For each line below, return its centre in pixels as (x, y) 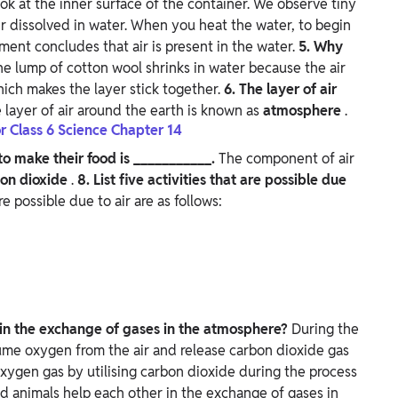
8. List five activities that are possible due (212, 180)
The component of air (287, 159)
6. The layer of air (280, 90)
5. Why (321, 47)
